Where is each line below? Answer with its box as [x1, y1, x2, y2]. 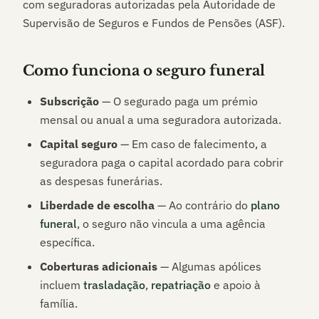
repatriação [151, 278, 211, 292]
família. [40, 296, 78, 310]
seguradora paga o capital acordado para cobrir [40, 155, 283, 169]
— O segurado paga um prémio [99, 94, 258, 108]
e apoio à [211, 278, 261, 292]
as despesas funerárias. [40, 174, 162, 188]
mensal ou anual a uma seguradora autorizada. [40, 113, 281, 127]
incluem [40, 278, 83, 292]
